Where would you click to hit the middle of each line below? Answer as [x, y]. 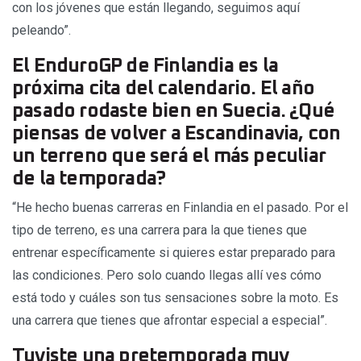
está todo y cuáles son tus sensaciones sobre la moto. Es [175, 298]
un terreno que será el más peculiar [169, 157]
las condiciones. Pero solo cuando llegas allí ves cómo [167, 276]
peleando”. [41, 31]
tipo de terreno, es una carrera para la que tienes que [160, 230]
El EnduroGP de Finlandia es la [145, 66]
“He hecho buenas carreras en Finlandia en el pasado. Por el [180, 208]
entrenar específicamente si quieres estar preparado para [174, 253]
